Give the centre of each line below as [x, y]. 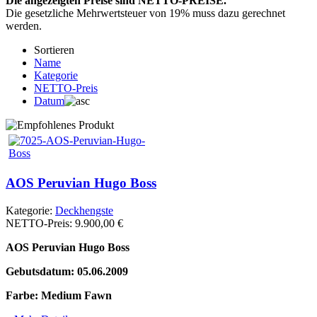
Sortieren [54, 50]
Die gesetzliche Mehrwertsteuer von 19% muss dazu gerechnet [145, 13]
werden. [24, 25]
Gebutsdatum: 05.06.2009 [67, 272]
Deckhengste [84, 211]
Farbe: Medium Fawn [59, 296]
